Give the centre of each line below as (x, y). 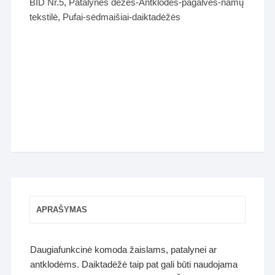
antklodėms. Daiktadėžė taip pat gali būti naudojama (134, 264)
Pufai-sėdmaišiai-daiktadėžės (122, 17)
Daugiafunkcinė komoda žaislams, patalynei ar (124, 249)
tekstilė (44, 17)
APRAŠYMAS (62, 209)
